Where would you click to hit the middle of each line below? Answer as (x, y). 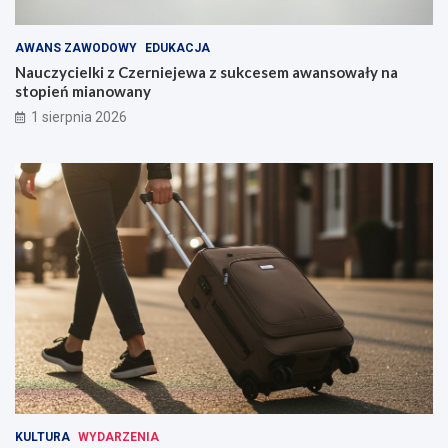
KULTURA (42, 436)
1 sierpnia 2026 (79, 117)
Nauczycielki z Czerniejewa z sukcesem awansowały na (206, 72)
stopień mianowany (83, 91)
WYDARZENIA (118, 436)
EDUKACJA (177, 48)
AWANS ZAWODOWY (76, 48)
